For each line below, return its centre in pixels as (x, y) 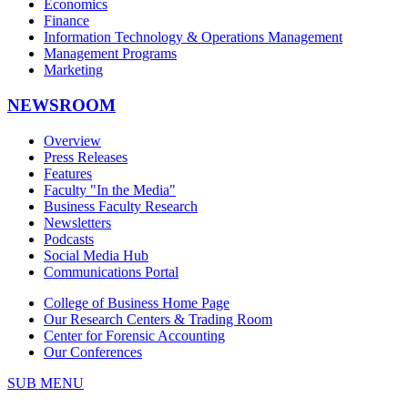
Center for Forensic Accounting (134, 335)
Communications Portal (111, 271)
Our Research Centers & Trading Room (158, 319)
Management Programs (110, 54)
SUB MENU (46, 382)
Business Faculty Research (121, 206)
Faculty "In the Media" (110, 189)
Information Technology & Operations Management (193, 37)
